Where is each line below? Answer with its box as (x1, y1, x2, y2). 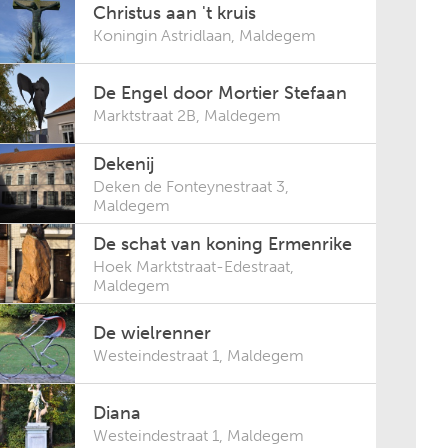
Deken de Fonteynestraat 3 (93, 176, 286, 196)
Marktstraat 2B (93, 106, 197, 125)
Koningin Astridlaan (93, 26, 232, 45)
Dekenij (93, 152, 155, 175)
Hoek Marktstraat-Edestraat (93, 256, 291, 276)
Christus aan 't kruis (93, 2, 257, 24)
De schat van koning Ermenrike (93, 232, 353, 255)
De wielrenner (93, 322, 212, 344)
